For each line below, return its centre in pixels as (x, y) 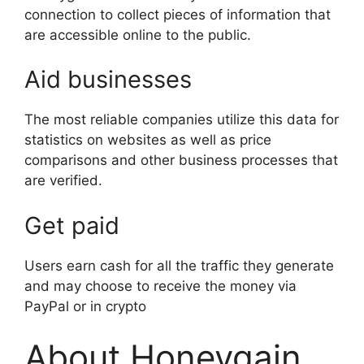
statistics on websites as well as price (148, 140)
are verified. (63, 181)
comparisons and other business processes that (181, 160)
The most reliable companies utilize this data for (182, 120)
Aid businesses (108, 80)
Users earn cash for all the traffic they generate (179, 265)
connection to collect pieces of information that (178, 14)
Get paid (72, 225)
